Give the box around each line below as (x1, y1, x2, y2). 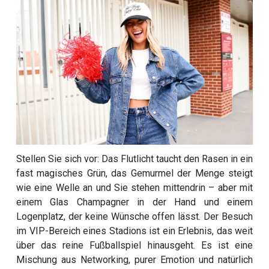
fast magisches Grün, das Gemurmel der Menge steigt (16, 168, 253, 180)
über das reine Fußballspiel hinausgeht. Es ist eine (16, 240, 253, 252)
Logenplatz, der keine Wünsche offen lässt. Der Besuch (16, 211, 253, 223)
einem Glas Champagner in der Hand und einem (16, 196, 253, 208)
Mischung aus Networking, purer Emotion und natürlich (16, 254, 253, 266)
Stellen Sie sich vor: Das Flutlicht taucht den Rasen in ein (16, 153, 253, 165)
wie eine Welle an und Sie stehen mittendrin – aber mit (16, 182, 253, 194)
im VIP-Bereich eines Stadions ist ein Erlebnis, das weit (16, 225, 253, 237)
